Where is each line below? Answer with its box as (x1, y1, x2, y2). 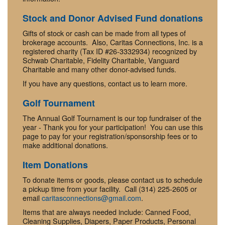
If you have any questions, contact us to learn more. (23, 78, 187, 89)
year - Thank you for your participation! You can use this (23, 122, 203, 133)
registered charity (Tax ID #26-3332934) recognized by (23, 46, 197, 57)
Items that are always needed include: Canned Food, (23, 206, 191, 217)
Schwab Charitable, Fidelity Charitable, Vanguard (23, 55, 179, 66)
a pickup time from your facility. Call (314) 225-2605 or (23, 183, 197, 194)
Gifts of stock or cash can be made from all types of (23, 28, 186, 39)
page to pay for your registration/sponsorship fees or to (23, 131, 197, 142)
